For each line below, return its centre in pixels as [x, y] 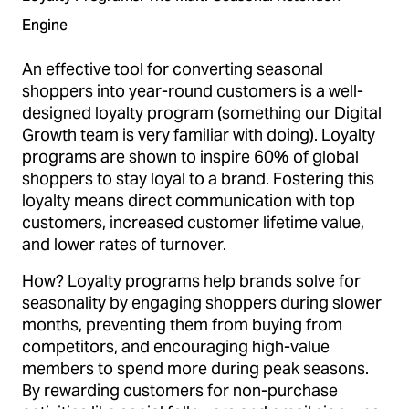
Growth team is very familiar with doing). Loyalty [199, 134]
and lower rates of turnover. [126, 244]
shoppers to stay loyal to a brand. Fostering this [198, 178]
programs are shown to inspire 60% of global [190, 156]
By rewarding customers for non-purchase [180, 390]
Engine [45, 25]
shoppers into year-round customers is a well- [193, 90]
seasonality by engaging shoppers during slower [202, 302]
